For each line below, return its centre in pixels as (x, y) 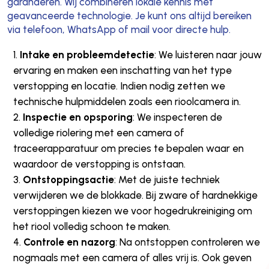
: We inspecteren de (177, 117)
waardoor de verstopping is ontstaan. (99, 164)
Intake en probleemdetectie (87, 54)
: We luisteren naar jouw (208, 54)
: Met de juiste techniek (167, 179)
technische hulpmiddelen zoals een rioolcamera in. (127, 101)
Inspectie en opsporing (77, 117)
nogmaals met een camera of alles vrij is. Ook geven (132, 257)
